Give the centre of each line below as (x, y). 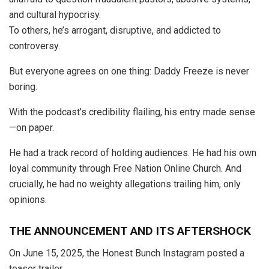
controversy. (35, 46)
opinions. (28, 199)
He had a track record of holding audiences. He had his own (133, 153)
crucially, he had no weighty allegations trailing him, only (125, 184)
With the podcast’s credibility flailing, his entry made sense (132, 112)
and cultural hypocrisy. (55, 14)
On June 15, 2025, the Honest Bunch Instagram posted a (127, 253)
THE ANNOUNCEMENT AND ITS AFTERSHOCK (130, 231)
